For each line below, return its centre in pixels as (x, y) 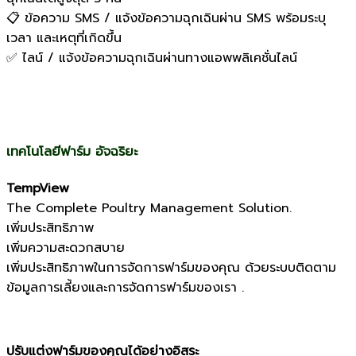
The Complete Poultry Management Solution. (149, 208)
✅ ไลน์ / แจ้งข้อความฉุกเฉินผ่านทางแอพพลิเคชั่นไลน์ (152, 58)
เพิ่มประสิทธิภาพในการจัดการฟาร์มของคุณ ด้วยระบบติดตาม (171, 267)
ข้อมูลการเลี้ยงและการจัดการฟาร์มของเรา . (125, 287)
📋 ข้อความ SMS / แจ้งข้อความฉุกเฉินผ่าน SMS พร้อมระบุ (166, 19)
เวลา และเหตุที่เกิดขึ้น (64, 39)
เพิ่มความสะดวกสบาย (66, 248)
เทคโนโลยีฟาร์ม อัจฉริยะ (72, 151)
